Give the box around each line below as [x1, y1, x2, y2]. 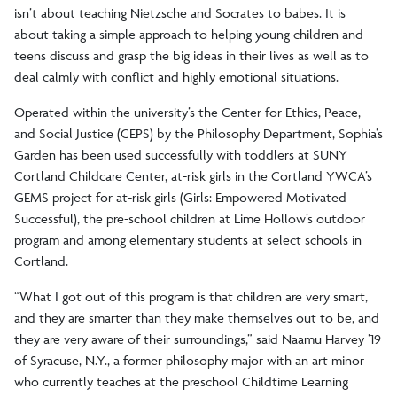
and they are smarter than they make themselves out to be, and [14, 309, 379, 327]
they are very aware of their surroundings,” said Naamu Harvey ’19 [14, 331, 381, 348]
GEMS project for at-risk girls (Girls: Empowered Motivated [14, 189, 346, 206]
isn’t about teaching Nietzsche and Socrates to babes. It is [14, 4, 346, 22]
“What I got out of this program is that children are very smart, [14, 288, 368, 306]
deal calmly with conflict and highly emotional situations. [14, 68, 339, 86]
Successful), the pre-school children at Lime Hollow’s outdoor [14, 210, 365, 228]
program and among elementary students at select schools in [14, 231, 362, 249]
